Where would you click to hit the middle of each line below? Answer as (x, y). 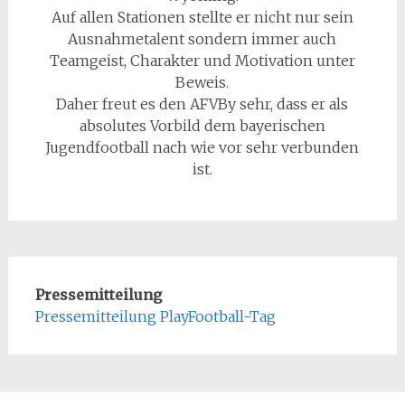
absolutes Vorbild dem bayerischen (202, 125)
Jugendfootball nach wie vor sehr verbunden (202, 147)
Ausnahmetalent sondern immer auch (202, 38)
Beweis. (202, 82)
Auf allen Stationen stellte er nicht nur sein (202, 17)
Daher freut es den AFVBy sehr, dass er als (202, 104)
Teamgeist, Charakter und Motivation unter (202, 60)
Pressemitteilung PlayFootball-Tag (155, 316)
